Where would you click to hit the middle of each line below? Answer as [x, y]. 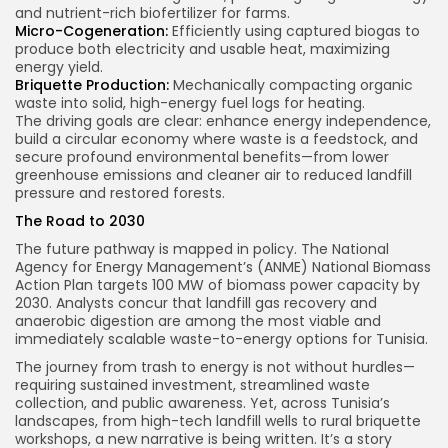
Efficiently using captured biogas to [294, 31]
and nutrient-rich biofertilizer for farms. [152, 13]
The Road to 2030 [80, 221]
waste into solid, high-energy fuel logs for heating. [190, 103]
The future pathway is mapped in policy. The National [202, 249]
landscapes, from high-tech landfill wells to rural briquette [218, 421]
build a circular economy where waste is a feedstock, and [216, 139]
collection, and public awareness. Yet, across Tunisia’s [202, 403]
